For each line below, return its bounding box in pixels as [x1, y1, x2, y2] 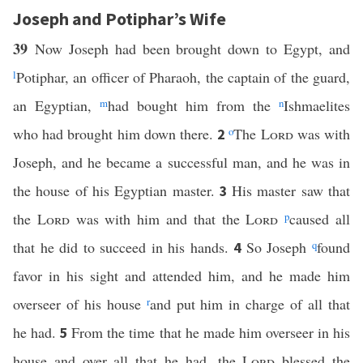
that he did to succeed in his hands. [13, 237, 234, 257]
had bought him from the [108, 96, 279, 115]
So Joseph [246, 237, 313, 257]
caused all [289, 209, 351, 228]
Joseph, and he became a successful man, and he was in [13, 152, 350, 172]
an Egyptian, [13, 96, 100, 115]
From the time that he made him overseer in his [71, 322, 351, 342]
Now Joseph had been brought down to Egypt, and [34, 39, 351, 58]
